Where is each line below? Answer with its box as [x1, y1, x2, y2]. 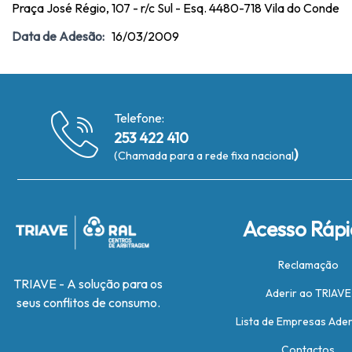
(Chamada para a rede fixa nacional [114, 148, 295, 163]
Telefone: [114, 110, 165, 126]
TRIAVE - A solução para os [13, 276, 163, 291]
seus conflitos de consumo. [16, 295, 160, 310]
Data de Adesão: [12, 28, 104, 44]
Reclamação [277, 258, 339, 272]
